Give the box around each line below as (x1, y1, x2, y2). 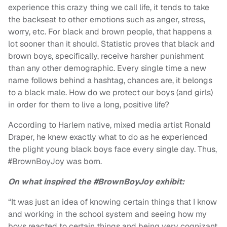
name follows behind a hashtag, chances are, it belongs (8, 75, 212, 86)
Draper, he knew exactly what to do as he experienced (8, 132, 208, 143)
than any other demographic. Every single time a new (8, 63, 206, 74)
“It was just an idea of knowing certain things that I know (8, 197, 217, 208)
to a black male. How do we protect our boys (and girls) (8, 87, 213, 98)
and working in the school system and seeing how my (8, 209, 207, 220)
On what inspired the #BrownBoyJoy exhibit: (8, 176, 184, 187)
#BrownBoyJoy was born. (8, 156, 104, 167)
